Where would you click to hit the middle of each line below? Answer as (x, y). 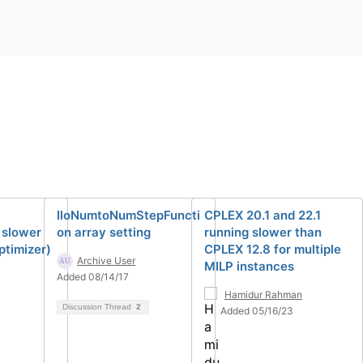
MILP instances (249, 266)
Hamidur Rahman (263, 294)
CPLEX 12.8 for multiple (273, 249)
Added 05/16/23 (257, 310)
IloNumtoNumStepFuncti (128, 215)
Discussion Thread (98, 306)
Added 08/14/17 (93, 276)
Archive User (106, 260)
